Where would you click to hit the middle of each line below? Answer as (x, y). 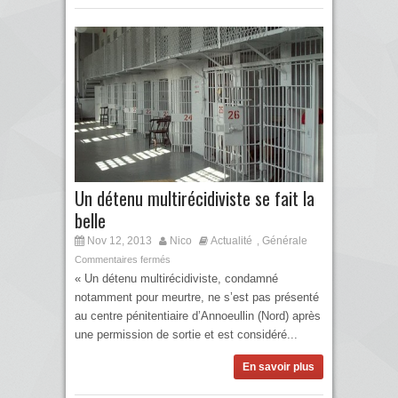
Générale (285, 241)
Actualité (231, 241)
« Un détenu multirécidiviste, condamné (176, 279)
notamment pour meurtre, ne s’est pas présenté (197, 298)
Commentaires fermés (123, 260)
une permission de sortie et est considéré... (186, 335)
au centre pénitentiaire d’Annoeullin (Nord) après (198, 316)
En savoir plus (279, 367)
